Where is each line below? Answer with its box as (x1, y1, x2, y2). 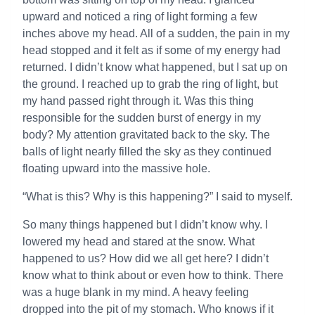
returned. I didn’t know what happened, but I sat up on (22, 61, 288, 73)
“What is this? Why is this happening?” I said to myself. (22, 191, 292, 202)
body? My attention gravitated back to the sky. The (22, 129, 270, 141)
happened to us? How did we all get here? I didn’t (22, 252, 269, 264)
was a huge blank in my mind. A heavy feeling (22, 286, 249, 298)
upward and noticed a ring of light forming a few (22, 11, 257, 22)
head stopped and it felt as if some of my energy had (22, 44, 281, 56)
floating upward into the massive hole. (22, 162, 210, 174)
